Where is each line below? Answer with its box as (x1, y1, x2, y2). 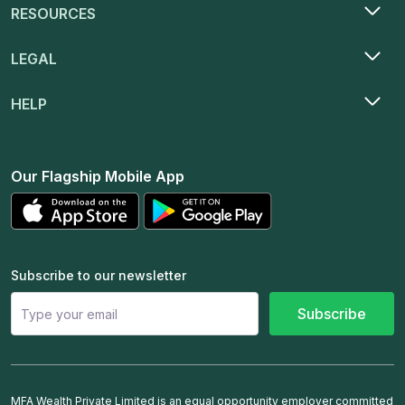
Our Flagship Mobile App (11, 167, 184, 186)
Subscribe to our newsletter (11, 268, 186, 284)
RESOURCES (11, 5, 96, 24)
